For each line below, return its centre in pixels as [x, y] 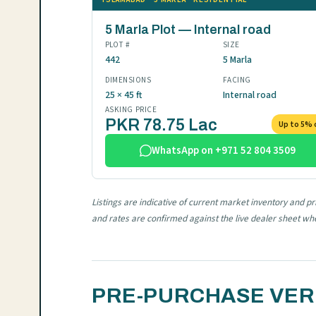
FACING [237, 80]
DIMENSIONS [128, 80]
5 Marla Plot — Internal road [188, 30]
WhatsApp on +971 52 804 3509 [224, 151]
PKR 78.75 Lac [161, 126]
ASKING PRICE [131, 110]
